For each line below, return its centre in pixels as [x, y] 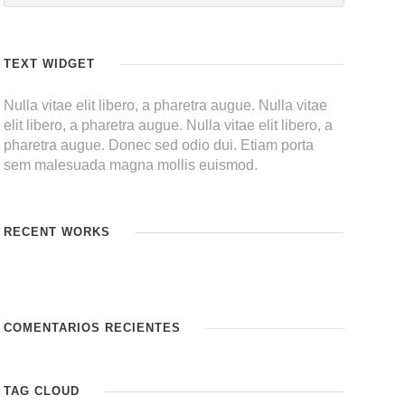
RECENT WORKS [57, 232]
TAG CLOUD [42, 391]
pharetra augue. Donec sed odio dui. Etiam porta [159, 145]
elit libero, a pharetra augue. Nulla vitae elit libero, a [169, 125]
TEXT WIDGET [50, 64]
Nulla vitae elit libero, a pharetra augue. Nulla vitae [166, 105]
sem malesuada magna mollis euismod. [131, 165]
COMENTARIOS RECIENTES [93, 328]
